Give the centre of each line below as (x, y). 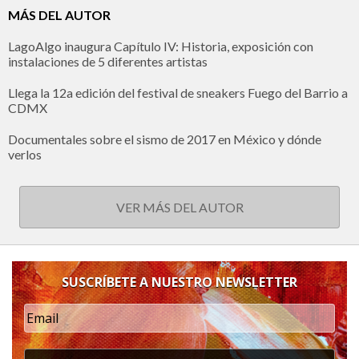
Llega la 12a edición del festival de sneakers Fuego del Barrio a (178, 92)
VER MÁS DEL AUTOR (179, 207)
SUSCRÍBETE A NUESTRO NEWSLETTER (179, 282)
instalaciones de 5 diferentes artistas (108, 61)
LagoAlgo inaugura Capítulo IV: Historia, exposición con (161, 46)
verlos (25, 154)
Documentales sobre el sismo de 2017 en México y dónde (165, 139)
